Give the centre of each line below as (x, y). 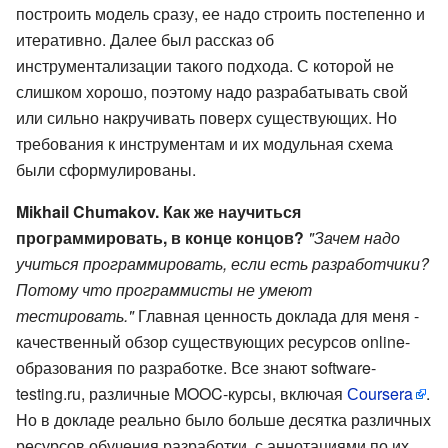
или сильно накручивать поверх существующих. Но (206, 117)
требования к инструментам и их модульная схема (204, 143)
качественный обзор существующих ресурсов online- (213, 341)
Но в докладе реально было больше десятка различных (223, 419)
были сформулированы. (106, 169)
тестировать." (75, 315)
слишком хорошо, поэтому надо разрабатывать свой (212, 91)
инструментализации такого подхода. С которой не (205, 65)
